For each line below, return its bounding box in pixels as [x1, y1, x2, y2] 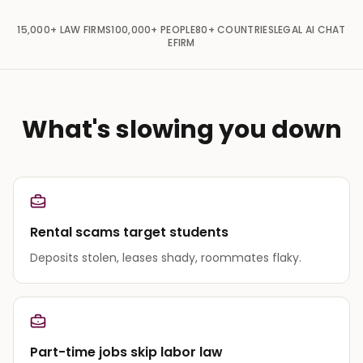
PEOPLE [160, 22, 195, 36]
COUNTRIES [217, 22, 274, 36]
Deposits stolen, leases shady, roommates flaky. [30, 249, 301, 266]
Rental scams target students [30, 222, 228, 241]
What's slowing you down [21, 112, 342, 147]
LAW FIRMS [59, 22, 112, 36]
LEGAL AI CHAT [273, 22, 346, 36]
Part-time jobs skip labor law [30, 342, 223, 361]
